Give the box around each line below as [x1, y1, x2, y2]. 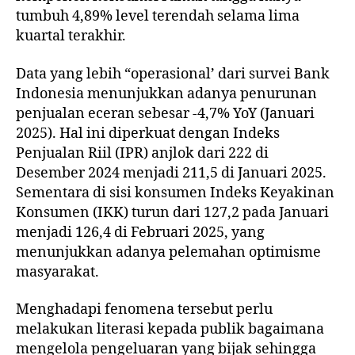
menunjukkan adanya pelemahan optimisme [16, 242, 321, 261]
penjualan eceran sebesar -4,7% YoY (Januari [16, 104, 315, 123]
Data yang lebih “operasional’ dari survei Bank [16, 64, 330, 83]
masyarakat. [16, 262, 99, 281]
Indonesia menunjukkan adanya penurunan [16, 84, 317, 103]
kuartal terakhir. [16, 27, 126, 46]
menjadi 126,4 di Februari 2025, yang [16, 223, 265, 242]
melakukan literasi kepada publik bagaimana [16, 320, 324, 339]
